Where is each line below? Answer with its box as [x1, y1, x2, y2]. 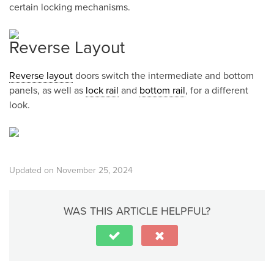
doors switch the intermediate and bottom [73, 70, 254, 82]
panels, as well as [9, 84, 86, 97]
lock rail [86, 84, 119, 97]
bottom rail [139, 84, 185, 97]
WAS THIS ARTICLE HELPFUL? [64, 204, 210, 218]
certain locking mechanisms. [9, 1, 130, 13]
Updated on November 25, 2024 [9, 165, 133, 176]
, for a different [185, 84, 248, 97]
